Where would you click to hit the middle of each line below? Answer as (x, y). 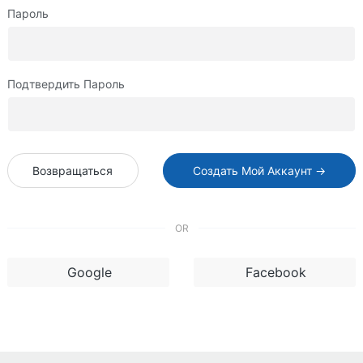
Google (90, 273)
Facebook (276, 273)
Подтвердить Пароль (66, 84)
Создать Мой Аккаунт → (259, 171)
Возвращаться (73, 171)
